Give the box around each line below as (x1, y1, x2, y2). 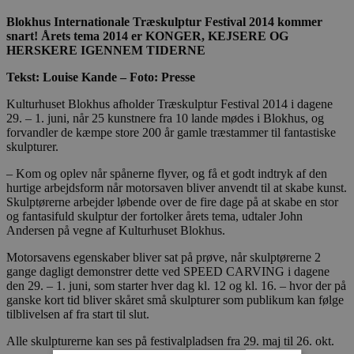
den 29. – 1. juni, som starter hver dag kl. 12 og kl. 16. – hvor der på (6, 278, 346, 292)
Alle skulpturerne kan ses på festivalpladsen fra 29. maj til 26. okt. (6, 333, 334, 348)
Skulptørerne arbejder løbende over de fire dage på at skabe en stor (6, 194, 338, 209)
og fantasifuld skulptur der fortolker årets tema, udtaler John (6, 209, 303, 223)
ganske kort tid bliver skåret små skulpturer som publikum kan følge (6, 292, 344, 307)
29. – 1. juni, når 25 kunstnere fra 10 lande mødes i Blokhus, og (6, 111, 324, 125)
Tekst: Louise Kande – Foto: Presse (6, 70, 195, 84)
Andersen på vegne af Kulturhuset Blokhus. (6, 223, 228, 237)
